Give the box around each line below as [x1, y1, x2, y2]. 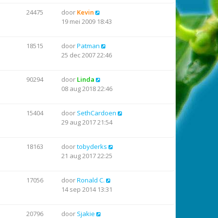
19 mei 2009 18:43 [61, 17, 112, 26]
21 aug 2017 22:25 [61, 151, 112, 160]
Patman [77, 41, 100, 50]
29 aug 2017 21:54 [61, 118, 112, 127]
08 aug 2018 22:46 [61, 84, 112, 93]
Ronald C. [77, 176, 105, 184]
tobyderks [77, 142, 107, 151]
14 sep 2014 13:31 [61, 185, 112, 194]
